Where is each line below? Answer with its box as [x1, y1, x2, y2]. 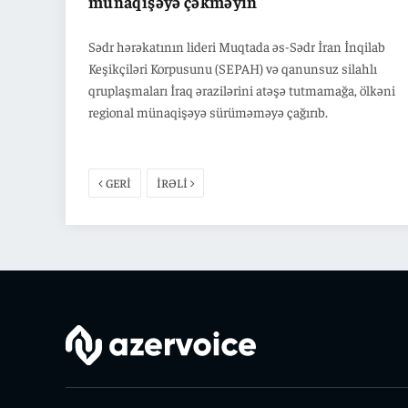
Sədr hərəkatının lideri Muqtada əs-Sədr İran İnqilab [88, 36, 385, 55]
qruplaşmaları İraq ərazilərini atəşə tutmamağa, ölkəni [88, 80, 395, 98]
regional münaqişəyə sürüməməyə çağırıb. [88, 102, 328, 120]
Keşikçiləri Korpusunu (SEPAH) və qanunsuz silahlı [88, 58, 377, 76]
